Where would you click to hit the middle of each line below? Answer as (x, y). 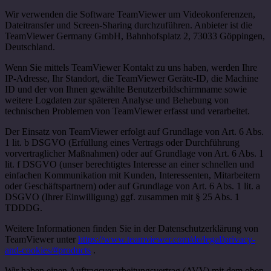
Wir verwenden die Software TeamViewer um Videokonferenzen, (130, 15)
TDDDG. (24, 208)
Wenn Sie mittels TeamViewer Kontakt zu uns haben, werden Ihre (131, 68)
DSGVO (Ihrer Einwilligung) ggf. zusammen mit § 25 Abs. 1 (122, 197)
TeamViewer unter (41, 240)
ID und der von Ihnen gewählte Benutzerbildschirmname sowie (126, 90)
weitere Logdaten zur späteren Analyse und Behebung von (117, 100)
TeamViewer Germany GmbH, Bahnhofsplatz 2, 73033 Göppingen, (135, 36)
